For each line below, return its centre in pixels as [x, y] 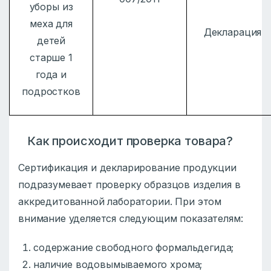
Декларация [233, 32]
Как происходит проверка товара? [130, 141]
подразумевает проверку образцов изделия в [129, 185]
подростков [51, 92]
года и [51, 75]
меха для [51, 24]
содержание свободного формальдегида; [134, 248]
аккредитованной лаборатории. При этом [120, 202]
